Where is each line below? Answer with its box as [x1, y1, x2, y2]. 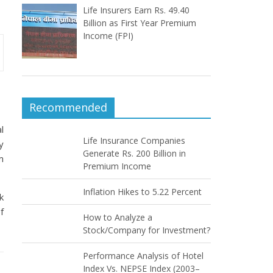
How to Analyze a [83, 211, 152, 224]
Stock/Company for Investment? [83, 224, 210, 236]
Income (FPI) [83, 30, 133, 42]
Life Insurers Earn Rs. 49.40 [83, 4, 190, 16]
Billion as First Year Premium [83, 17, 196, 29]
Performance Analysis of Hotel [83, 250, 204, 262]
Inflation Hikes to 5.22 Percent [83, 186, 202, 198]
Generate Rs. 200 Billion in [83, 147, 186, 160]
